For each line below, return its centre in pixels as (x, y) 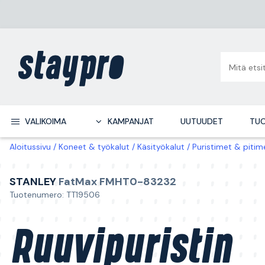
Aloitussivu (30, 147)
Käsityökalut (161, 147)
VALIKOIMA (45, 121)
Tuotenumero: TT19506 (55, 195)
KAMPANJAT (130, 121)
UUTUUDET (201, 121)
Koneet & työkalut (94, 147)
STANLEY (33, 182)
